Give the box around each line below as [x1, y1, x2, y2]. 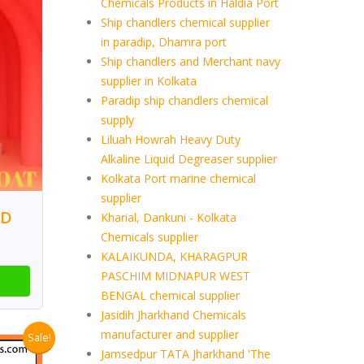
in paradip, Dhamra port [100, 34, 227, 50]
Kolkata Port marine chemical [100, 171, 256, 186]
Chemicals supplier [100, 229, 198, 245]
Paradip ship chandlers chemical [100, 93, 268, 108]
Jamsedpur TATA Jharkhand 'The [100, 346, 271, 362]
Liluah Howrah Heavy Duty [100, 132, 240, 147]
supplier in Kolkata [100, 73, 197, 89]
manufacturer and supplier [100, 327, 239, 342]
